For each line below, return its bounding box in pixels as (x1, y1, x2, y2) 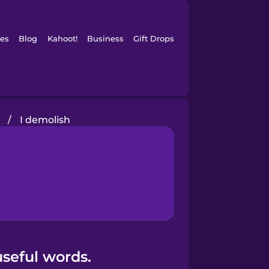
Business (86, 34, 124, 43)
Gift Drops (133, 34, 175, 43)
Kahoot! (47, 34, 77, 43)
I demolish (19, 114, 70, 125)
